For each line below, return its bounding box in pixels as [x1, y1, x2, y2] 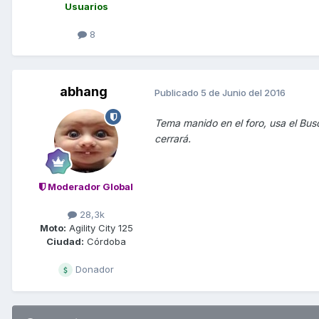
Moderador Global [46, 181, 133, 193]
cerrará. [155, 132, 191, 145]
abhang [59, 84, 108, 100]
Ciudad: [46, 236, 84, 248]
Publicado [155, 86, 201, 98]
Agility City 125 [66, 222, 133, 234]
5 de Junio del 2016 [201, 86, 286, 98]
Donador [73, 263, 114, 276]
